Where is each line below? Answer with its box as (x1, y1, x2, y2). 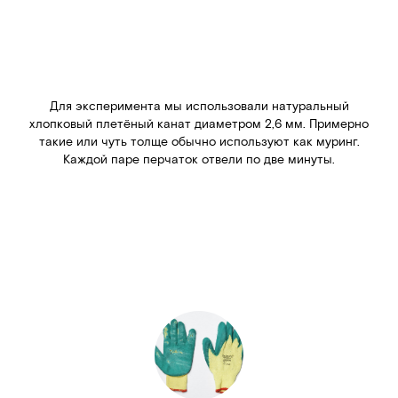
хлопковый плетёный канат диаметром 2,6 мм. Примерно (29, 115, 369, 131)
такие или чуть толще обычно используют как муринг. (38, 133, 360, 149)
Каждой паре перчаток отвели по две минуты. (63, 151, 335, 167)
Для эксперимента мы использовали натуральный (49, 98, 349, 114)
